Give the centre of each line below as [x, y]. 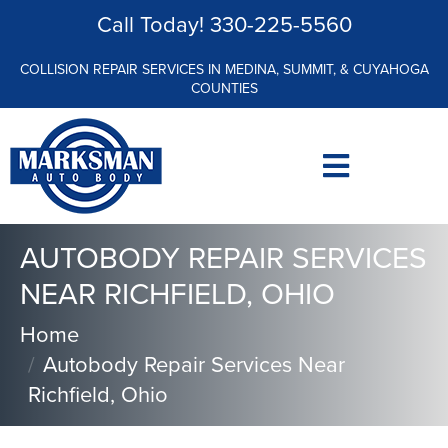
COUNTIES [224, 88]
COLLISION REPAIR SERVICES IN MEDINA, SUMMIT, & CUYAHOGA [224, 69]
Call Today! [153, 24]
